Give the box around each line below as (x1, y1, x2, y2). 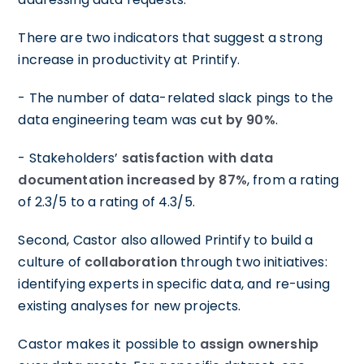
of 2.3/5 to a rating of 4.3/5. (18, 193, 195, 212)
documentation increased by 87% (18, 171, 247, 190)
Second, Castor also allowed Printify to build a (18, 231, 314, 250)
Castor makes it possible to (18, 335, 200, 354)
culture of (18, 253, 85, 272)
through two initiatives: (177, 253, 327, 272)
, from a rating (246, 171, 340, 190)
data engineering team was (18, 110, 201, 130)
